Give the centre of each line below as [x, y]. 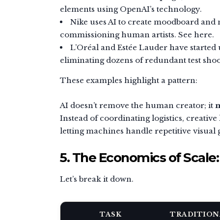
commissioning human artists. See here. [137, 34]
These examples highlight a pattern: [129, 80]
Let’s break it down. [97, 179]
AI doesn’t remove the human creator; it [137, 105]
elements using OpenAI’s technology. [131, 9]
